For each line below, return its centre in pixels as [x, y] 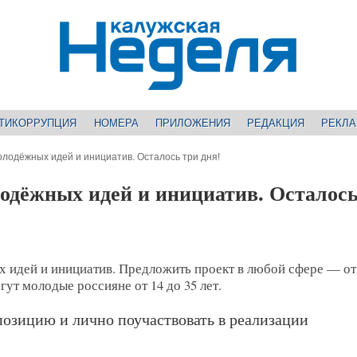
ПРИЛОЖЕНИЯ [192, 123]
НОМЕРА [116, 123]
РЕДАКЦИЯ [275, 123]
